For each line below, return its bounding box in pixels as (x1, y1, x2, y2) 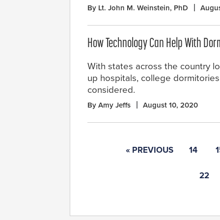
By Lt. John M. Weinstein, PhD (87, 3, 188, 13)
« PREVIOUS (126, 145, 173, 156)
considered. (87, 84, 135, 96)
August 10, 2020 (143, 101, 198, 110)
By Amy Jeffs (87, 101, 131, 110)
